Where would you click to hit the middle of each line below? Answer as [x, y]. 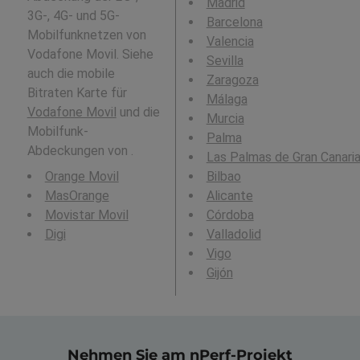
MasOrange [77, 195]
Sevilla [225, 60]
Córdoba [230, 215]
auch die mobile [71, 73]
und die [138, 112]
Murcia [225, 118]
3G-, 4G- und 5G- [73, 15]
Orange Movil [82, 176]
